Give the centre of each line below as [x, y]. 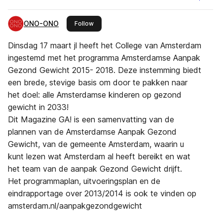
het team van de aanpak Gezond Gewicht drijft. [96, 169]
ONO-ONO [41, 23]
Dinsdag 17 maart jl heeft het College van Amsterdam [105, 45]
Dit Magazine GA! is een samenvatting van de [91, 119]
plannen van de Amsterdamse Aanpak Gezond [92, 132]
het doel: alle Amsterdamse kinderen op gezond [95, 95]
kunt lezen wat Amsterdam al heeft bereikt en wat [99, 156]
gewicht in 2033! [38, 107]
